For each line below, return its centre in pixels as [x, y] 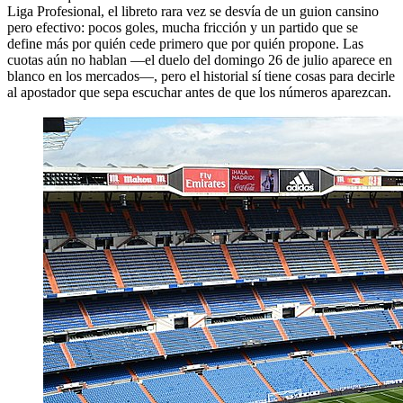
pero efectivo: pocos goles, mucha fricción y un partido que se [183, 27]
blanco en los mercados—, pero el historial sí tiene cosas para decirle [201, 76]
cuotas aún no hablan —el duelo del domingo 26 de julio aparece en [200, 59]
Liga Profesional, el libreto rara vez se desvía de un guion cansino [193, 11]
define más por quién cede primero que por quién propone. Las [185, 43]
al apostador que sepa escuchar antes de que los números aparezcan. [199, 92]
